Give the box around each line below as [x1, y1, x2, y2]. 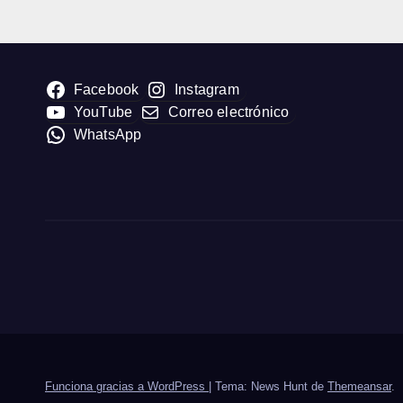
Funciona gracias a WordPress [45, 380, 209, 394]
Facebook [73, 82, 139, 98]
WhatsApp [73, 127, 142, 143]
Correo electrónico [167, 104, 290, 121]
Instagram [175, 82, 239, 98]
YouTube [73, 104, 133, 121]
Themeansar [327, 380, 391, 394]
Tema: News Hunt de [215, 380, 327, 394]
